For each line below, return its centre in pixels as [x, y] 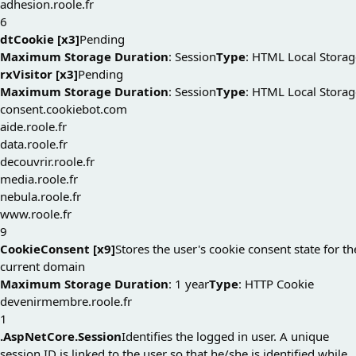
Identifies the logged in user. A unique [225, 337]
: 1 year [189, 284]
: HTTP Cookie [276, 284]
